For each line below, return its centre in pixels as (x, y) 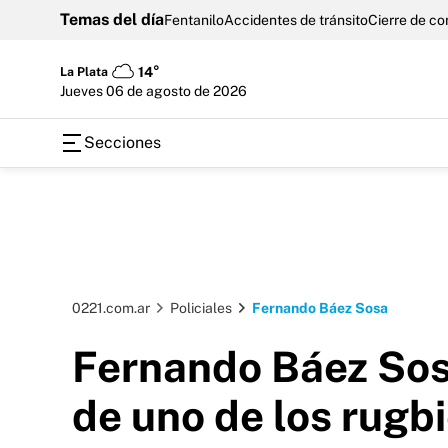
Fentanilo (194, 20)
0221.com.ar (111, 308)
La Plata (84, 71)
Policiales (201, 308)
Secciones (122, 142)
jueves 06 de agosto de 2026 (156, 90)
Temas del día (112, 19)
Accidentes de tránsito (296, 20)
